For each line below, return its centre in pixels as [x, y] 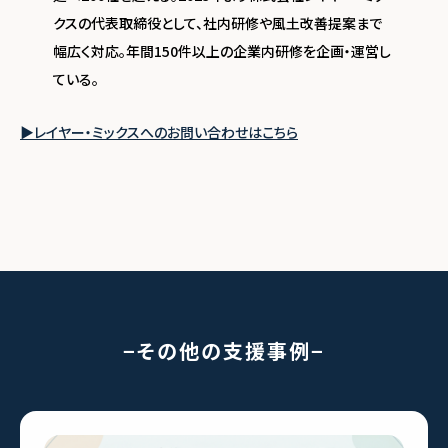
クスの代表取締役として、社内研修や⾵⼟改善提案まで [217, 23]
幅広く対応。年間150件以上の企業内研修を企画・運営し [221, 51]
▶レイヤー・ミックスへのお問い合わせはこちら [159, 132]
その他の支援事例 [224, 351]
